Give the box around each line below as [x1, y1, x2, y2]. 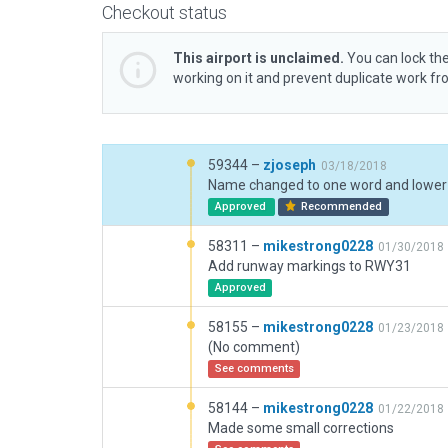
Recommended [298, 200, 383, 213]
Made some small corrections [208, 420, 394, 436]
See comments [214, 362, 294, 375]
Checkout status [102, 2, 227, 23]
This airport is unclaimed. [173, 50, 344, 66]
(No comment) [208, 339, 300, 355]
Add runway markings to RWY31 [208, 258, 411, 274]
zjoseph [263, 157, 316, 173]
